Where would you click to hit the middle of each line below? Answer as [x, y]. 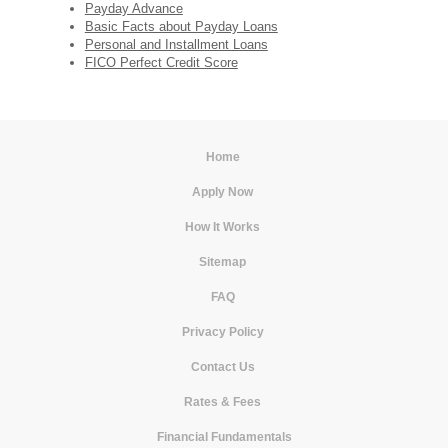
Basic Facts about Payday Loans [181, 26]
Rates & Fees [222, 402]
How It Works [222, 227]
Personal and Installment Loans [176, 44]
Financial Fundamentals [224, 437]
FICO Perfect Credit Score [161, 62]
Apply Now [222, 192]
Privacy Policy [222, 332]
